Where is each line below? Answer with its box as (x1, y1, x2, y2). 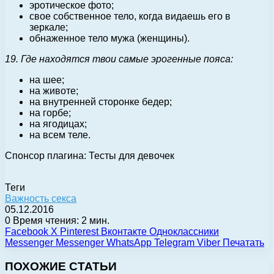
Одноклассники (149, 226, 219, 237)
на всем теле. (29, 129, 91, 140)
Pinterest (60, 226, 98, 237)
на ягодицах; (29, 118, 87, 129)
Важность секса (5, 193, 76, 204)
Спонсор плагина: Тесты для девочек (5, 150, 174, 161)
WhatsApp (106, 237, 152, 248)
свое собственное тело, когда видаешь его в (29, 10, 231, 21)
